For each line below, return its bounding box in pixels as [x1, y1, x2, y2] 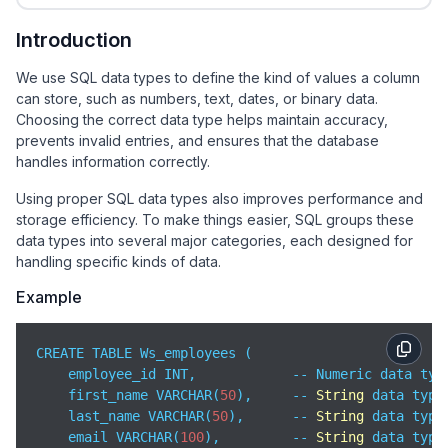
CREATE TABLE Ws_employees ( [36, 345, 252, 361]
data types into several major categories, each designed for [16, 232, 413, 249]
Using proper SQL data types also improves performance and [16, 190, 423, 207]
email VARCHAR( [36, 429, 180, 445]
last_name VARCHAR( [36, 408, 212, 424]
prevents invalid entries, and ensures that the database [16, 132, 379, 149]
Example [16, 287, 82, 307]
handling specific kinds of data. [16, 253, 221, 270]
